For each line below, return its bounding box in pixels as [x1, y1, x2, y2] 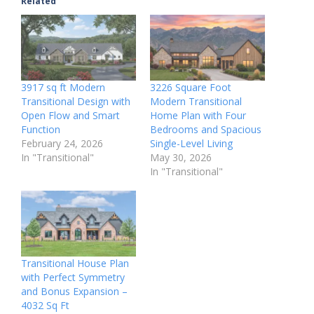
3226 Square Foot [150, 81, 231, 95]
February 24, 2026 [21, 137, 103, 151]
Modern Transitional [150, 95, 242, 109]
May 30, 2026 [150, 151, 212, 165]
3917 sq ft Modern [21, 81, 105, 95]
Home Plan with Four [150, 109, 246, 123]
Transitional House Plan [21, 256, 129, 270]
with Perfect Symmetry [21, 270, 125, 284]
